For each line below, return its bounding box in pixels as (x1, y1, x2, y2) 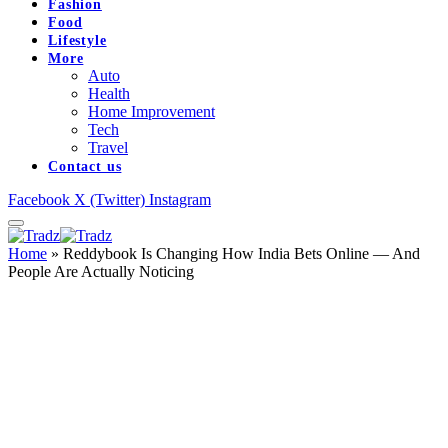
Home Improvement (88, 102, 215, 120)
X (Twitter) (74, 190, 145, 208)
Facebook (8, 190, 70, 208)
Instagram (149, 190, 211, 208)
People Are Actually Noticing (8, 262, 194, 280)
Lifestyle (48, 32, 107, 48)
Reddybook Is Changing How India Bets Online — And (63, 244, 420, 262)
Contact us (48, 158, 122, 174)
